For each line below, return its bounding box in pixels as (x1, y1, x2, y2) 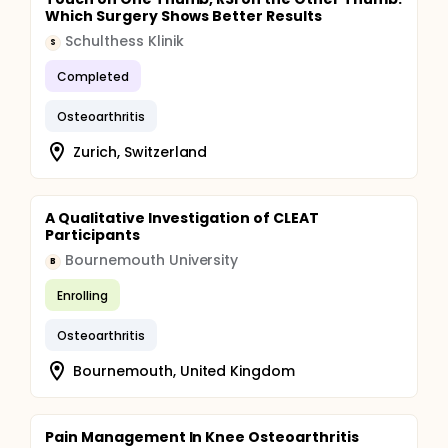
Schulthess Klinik (65, 31, 184, 51)
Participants (45, 225, 140, 245)
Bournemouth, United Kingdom (73, 360, 296, 381)
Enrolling (57, 286, 108, 304)
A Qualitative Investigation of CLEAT (45, 208, 319, 228)
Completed (57, 67, 129, 85)
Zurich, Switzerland (73, 141, 208, 162)
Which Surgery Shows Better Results (45, 6, 322, 26)
